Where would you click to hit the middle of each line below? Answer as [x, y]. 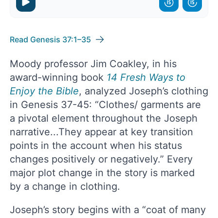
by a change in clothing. [65, 186]
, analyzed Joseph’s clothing [144, 91]
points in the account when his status [96, 145]
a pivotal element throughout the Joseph [104, 118]
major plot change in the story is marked [102, 173]
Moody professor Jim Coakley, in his [93, 64]
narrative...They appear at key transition [101, 132]
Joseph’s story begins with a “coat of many [108, 209]
